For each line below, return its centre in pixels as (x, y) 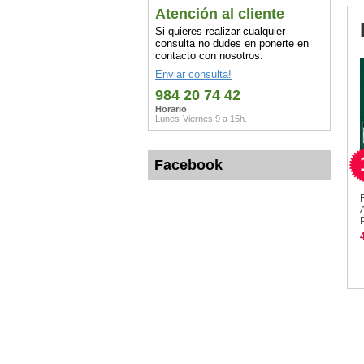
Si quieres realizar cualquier (220, 31)
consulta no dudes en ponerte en (232, 43)
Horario (171, 108)
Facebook (188, 165)
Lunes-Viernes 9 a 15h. (201, 118)
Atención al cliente (220, 13)
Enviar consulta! (193, 74)
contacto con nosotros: (209, 55)
